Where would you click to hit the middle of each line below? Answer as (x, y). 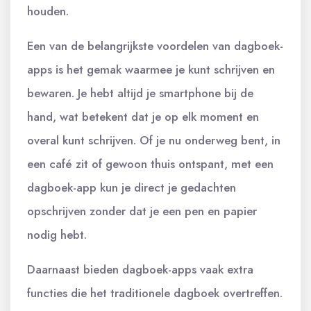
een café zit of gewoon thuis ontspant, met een (150, 163)
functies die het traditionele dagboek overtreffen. (155, 293)
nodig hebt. (57, 234)
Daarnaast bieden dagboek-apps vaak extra (140, 269)
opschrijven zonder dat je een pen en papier (142, 211)
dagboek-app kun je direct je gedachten (132, 187)
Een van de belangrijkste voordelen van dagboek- (155, 45)
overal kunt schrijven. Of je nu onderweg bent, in (154, 140)
